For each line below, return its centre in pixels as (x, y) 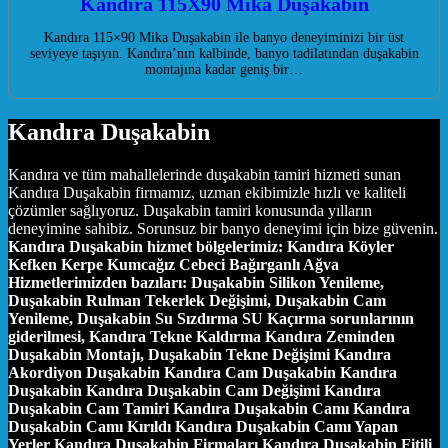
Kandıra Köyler (340, 246)
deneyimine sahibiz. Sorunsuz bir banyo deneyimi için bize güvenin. (223, 228)
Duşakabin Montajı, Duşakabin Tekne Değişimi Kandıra (199, 354)
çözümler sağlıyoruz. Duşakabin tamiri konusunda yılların (190, 210)
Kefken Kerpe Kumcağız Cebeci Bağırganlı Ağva (173, 264)
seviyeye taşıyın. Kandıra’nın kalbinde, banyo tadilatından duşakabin (224, 54)
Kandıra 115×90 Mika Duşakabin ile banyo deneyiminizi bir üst (224, 38)
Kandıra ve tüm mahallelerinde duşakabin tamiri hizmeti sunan (204, 174)
